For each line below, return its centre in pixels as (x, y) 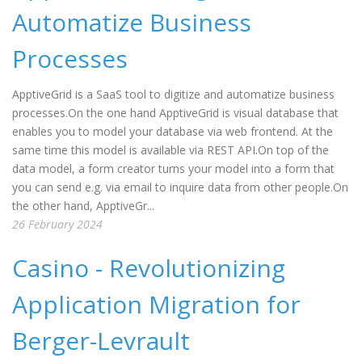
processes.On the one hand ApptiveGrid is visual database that (175, 113)
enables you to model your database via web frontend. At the (173, 131)
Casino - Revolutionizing (149, 268)
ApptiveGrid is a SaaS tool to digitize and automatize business (173, 94)
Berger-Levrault (101, 341)
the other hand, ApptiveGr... (83, 206)
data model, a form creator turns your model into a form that (173, 168)
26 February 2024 (57, 224)
